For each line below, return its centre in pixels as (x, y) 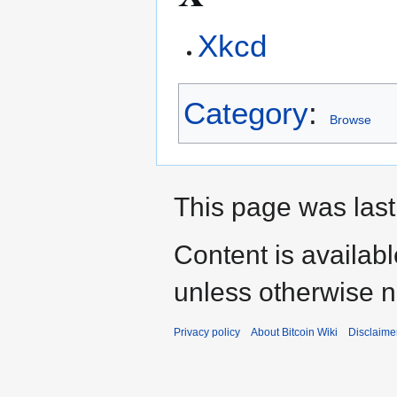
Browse (350, 120)
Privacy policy (207, 333)
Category (246, 113)
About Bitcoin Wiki (294, 333)
